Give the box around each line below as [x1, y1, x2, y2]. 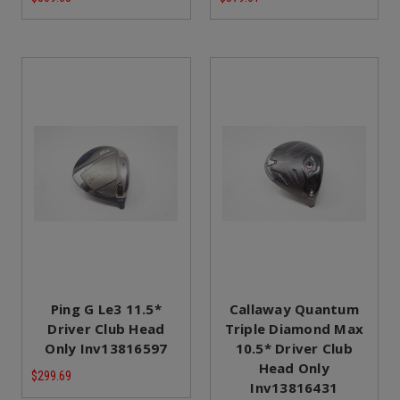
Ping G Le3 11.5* [50, 300, 162, 319]
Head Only [258, 359, 329, 378]
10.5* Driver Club [235, 339, 353, 358]
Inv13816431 [250, 379, 338, 397]
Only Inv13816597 [45, 339, 168, 358]
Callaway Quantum [229, 300, 359, 319]
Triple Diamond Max [224, 320, 363, 338]
